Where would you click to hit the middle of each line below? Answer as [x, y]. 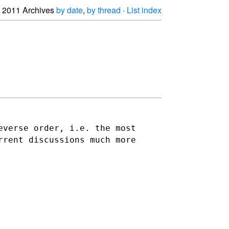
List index [144, 10]
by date [70, 10]
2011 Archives [29, 10]
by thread [104, 10]
